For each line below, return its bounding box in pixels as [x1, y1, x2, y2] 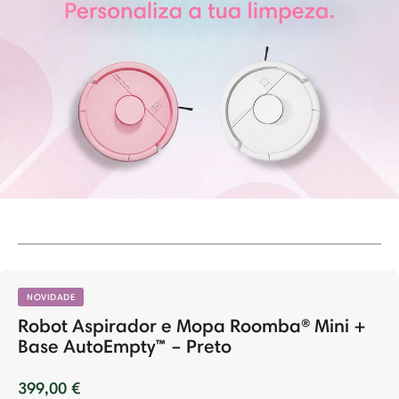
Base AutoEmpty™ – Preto [18, 335, 232, 357]
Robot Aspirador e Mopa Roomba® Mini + [18, 314, 366, 337]
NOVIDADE [27, 291, 75, 303]
